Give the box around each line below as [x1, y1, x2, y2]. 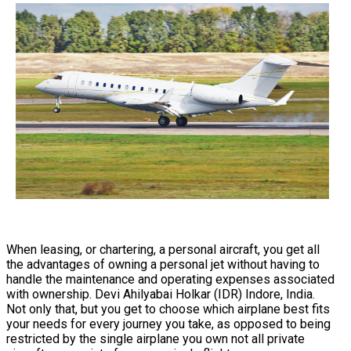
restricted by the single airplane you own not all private [6, 331, 305, 347]
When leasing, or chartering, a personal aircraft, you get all [6, 242, 320, 258]
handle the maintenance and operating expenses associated [6, 272, 335, 288]
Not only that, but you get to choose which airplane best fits [6, 302, 330, 317]
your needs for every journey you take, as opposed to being [6, 317, 331, 332]
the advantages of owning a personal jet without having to [6, 257, 320, 273]
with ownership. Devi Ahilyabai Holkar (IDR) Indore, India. [6, 287, 318, 302]
